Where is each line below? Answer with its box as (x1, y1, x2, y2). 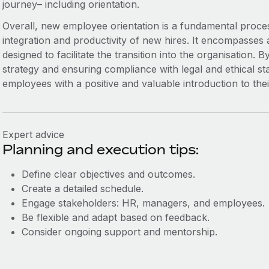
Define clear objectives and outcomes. (21, 168, 195, 180)
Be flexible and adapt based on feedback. (21, 211, 210, 223)
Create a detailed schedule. (21, 183, 144, 195)
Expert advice (2, 128, 64, 141)
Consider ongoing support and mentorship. (21, 226, 217, 238)
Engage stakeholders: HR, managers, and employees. (21, 197, 265, 209)
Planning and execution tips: (2, 142, 199, 157)
